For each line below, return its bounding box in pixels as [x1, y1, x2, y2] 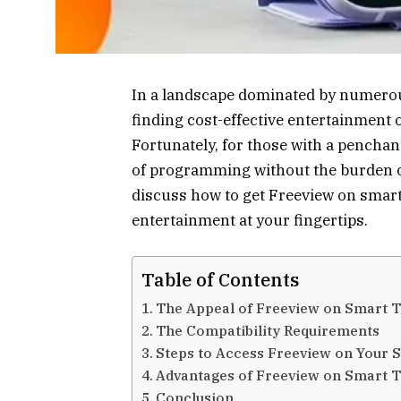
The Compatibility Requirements [156, 320, 380, 339]
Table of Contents [141, 267, 299, 292]
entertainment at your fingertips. [132, 209, 368, 230]
